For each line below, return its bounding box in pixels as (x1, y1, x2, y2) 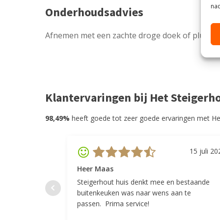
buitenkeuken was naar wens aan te (77, 188, 191, 197)
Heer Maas (77, 164, 113, 173)
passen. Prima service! (77, 198, 149, 208)
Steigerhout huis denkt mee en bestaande (77, 177, 210, 187)
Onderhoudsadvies (45, 4, 143, 20)
